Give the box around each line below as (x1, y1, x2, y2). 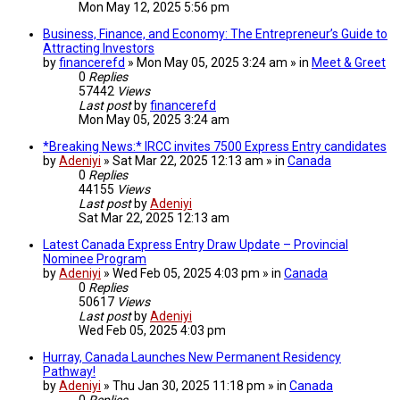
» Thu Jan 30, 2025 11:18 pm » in (104, 378, 289, 393)
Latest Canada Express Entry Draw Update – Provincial (43, 237, 348, 252)
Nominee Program (43, 251, 146, 266)
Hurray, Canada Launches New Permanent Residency (43, 349, 341, 364)
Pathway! (43, 363, 96, 379)
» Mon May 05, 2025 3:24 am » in (128, 54, 312, 70)
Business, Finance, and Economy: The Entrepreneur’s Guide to (43, 26, 387, 41)
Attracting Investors (43, 40, 154, 55)
